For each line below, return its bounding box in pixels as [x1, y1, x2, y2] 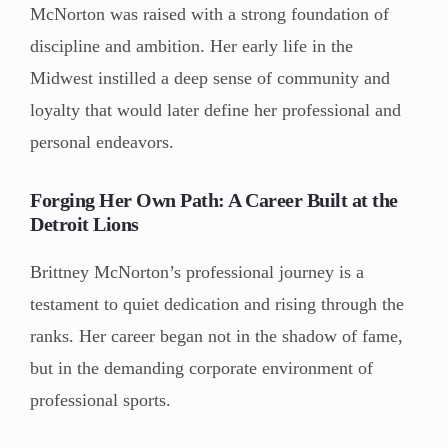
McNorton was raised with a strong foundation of [30, 3, 389, 24]
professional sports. [30, 389, 171, 410]
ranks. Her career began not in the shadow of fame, [30, 325, 403, 346]
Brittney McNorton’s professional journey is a [30, 261, 364, 282]
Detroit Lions [30, 212, 139, 235]
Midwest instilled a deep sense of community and [30, 67, 390, 88]
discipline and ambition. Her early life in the [30, 35, 353, 56]
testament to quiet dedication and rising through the [30, 293, 404, 314]
